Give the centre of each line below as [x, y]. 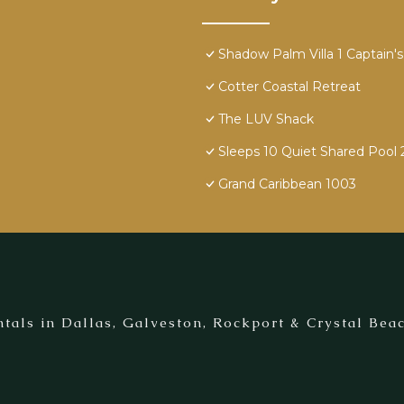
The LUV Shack [266, 119]
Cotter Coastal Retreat [289, 87]
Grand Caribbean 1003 [287, 184]
